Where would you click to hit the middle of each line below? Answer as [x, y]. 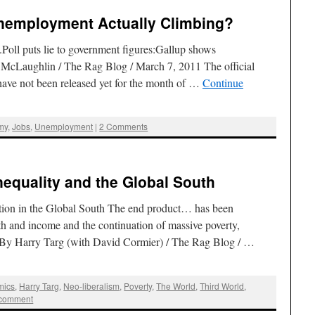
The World [176, 285]
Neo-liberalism [92, 285]
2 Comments [124, 126]
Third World [222, 285]
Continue [223, 82]
